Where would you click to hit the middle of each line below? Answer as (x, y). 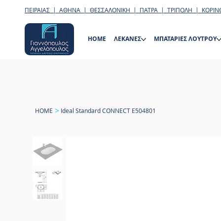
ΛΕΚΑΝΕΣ (128, 39)
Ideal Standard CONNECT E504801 (109, 110)
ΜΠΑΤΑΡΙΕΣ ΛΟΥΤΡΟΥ (185, 39)
